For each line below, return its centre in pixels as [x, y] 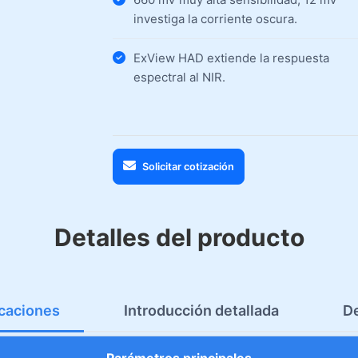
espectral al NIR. [179, 77]
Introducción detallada [201, 310]
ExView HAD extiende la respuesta [231, 58]
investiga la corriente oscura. [215, 19]
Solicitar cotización [188, 167]
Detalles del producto [179, 237]
